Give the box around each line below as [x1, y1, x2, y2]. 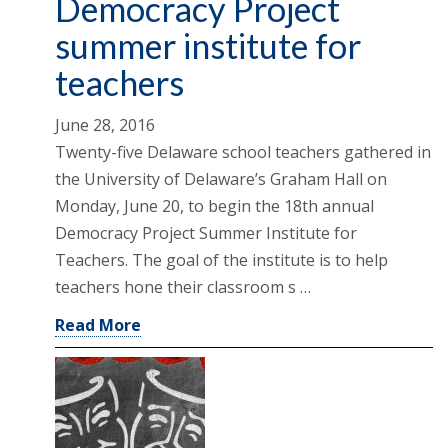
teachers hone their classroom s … [55, 275, 311, 298]
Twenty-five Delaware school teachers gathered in [55, 140, 431, 163]
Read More [55, 313, 141, 336]
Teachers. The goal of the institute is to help [55, 248, 388, 271]
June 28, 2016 [55, 113, 155, 136]
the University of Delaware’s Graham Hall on [55, 167, 387, 190]
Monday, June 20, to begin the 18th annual [55, 194, 374, 217]
